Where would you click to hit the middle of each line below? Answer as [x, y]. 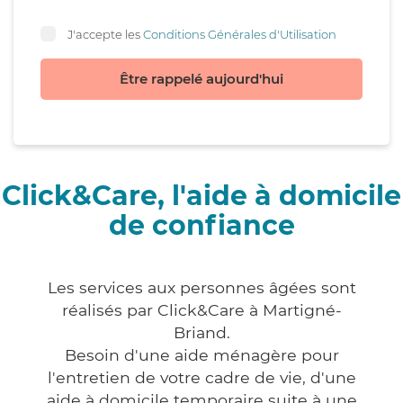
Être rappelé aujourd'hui [201, 79]
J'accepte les [105, 34]
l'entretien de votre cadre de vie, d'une [201, 378]
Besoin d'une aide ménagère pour [201, 355]
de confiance [201, 226]
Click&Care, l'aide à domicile [201, 196]
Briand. [201, 333]
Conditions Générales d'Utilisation [240, 34]
